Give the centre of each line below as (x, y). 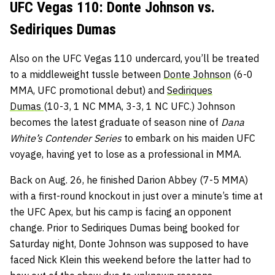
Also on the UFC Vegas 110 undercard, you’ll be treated (134, 58)
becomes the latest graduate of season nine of (115, 122)
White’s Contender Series (67, 138)
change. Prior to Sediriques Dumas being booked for (125, 227)
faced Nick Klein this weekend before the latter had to (130, 259)
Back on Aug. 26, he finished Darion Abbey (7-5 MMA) (129, 180)
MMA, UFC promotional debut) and (88, 90)
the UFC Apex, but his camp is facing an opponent (121, 211)
